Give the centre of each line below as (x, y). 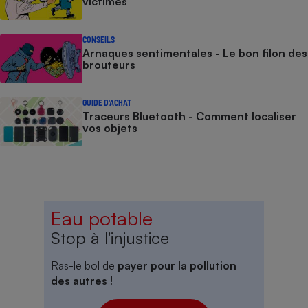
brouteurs (109, 65)
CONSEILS (99, 40)
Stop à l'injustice (110, 238)
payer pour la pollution (177, 266)
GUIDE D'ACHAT (107, 103)
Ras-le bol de (84, 266)
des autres (80, 281)
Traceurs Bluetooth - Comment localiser (189, 117)
